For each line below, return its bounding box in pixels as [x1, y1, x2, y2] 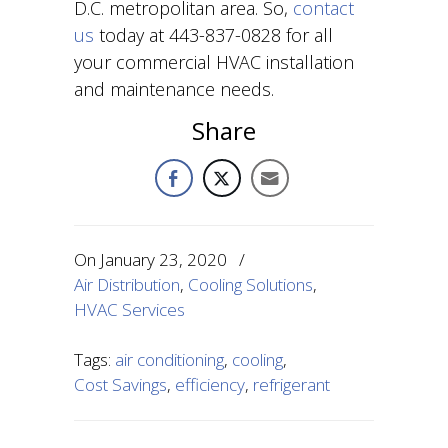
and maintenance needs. [74, 77, 274, 101]
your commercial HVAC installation [74, 50, 354, 74]
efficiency [175, 373, 245, 396]
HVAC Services [74, 298, 185, 321]
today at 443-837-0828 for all [94, 23, 333, 47]
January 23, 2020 [100, 248, 227, 271]
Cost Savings [74, 373, 167, 396]
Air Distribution [74, 273, 180, 296]
